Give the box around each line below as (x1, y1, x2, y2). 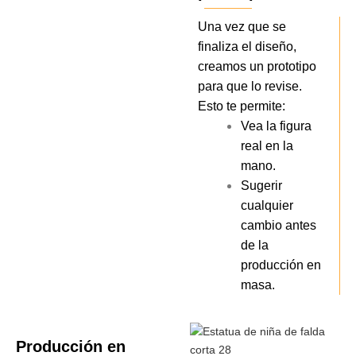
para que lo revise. (198, 79, 302, 93)
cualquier (241, 198, 294, 212)
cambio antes (241, 218, 317, 232)
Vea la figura (241, 118, 312, 133)
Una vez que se (198, 19, 286, 33)
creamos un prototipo (198, 59, 316, 73)
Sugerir (241, 178, 283, 192)
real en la (241, 138, 294, 153)
